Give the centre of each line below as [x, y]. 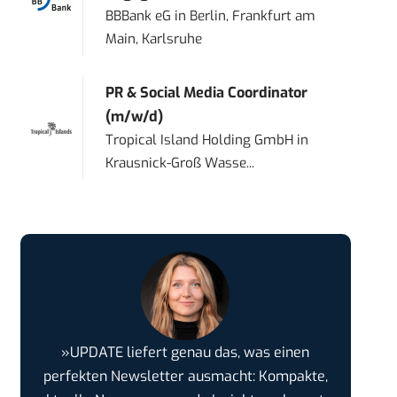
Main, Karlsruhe [154, 39]
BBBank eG [139, 16]
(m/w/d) [135, 117]
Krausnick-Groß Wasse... [180, 163]
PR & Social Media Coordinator [207, 93]
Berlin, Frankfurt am [253, 16]
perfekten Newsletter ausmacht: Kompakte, [185, 377]
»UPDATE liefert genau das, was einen [186, 353]
